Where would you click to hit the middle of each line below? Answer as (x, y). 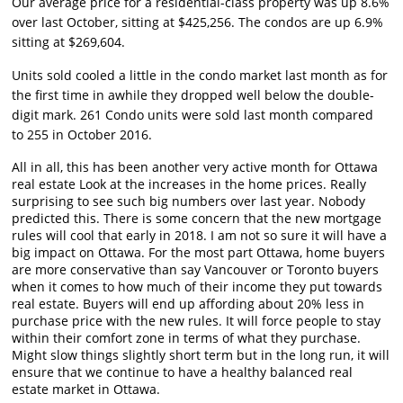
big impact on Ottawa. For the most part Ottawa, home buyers (199, 253)
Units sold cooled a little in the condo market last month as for (200, 76)
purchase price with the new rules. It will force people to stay (197, 321)
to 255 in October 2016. (82, 135)
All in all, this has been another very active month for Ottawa (195, 167)
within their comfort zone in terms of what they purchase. (187, 338)
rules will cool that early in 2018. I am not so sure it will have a (200, 236)
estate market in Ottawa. (86, 390)
